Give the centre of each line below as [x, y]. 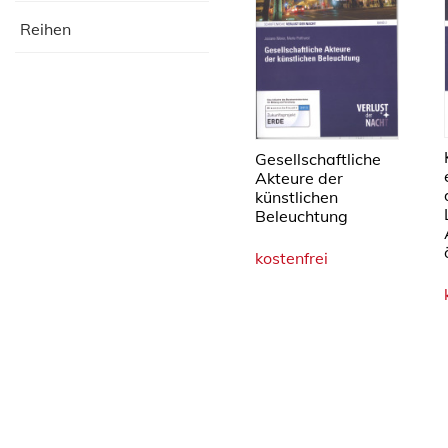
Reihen [45, 29]
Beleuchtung [301, 215]
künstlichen [296, 196]
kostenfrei [291, 257]
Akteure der [299, 177]
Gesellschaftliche [318, 158]
